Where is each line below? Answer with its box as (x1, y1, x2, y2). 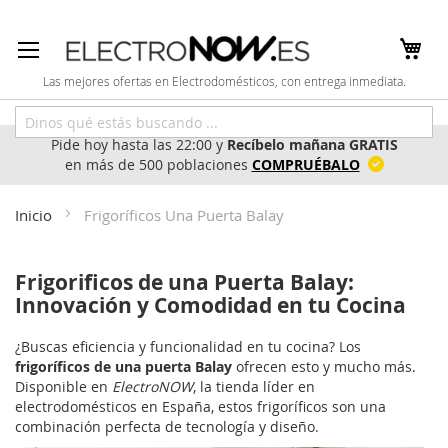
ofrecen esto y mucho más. (232, 357, 416, 376)
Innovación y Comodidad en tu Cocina (15, 291, 406, 320)
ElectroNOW (112, 377, 193, 396)
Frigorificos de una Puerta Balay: (15, 268, 354, 297)
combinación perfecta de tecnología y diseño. (15, 417, 319, 436)
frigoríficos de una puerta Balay (15, 357, 232, 376)
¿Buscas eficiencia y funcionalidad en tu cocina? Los (15, 337, 361, 356)
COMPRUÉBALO (251, 155, 360, 174)
